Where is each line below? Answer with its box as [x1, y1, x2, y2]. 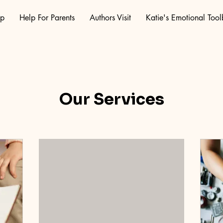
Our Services [59, 89, 164, 109]
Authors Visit [90, 12, 131, 23]
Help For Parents [19, 12, 75, 23]
